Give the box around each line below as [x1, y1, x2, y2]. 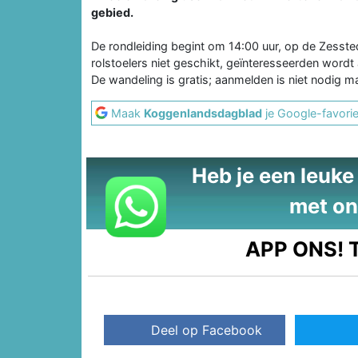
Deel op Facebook [151, 322, 263, 339]
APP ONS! [245, 236, 344, 261]
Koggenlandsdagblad [144, 105, 262, 120]
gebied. [91, 5, 133, 19]
